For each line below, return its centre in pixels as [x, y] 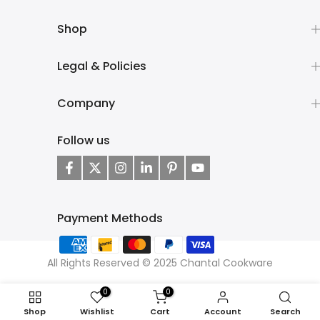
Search [285, 311]
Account [222, 311]
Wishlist [97, 311]
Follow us [84, 140]
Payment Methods [110, 218]
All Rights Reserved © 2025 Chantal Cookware [160, 263]
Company [86, 103]
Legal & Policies [102, 66]
